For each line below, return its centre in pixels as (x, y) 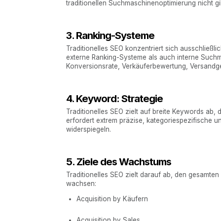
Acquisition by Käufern (112, 199)
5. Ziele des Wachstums (119, 161)
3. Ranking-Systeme (110, 35)
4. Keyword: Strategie (115, 98)
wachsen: (81, 183)
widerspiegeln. (89, 129)
